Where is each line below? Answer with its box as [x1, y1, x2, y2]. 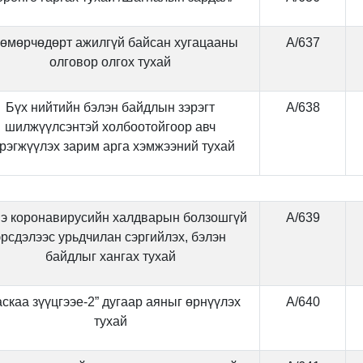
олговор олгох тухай [49, 55, 171, 69]
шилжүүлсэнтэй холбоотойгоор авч [5, 120, 216, 134]
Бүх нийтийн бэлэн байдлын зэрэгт [6, 100, 215, 114]
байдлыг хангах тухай [45, 250, 176, 263]
